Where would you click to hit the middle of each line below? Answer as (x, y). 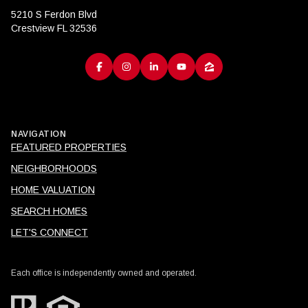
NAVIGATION (38, 134)
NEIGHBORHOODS (54, 169)
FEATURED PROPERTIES (69, 147)
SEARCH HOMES (49, 211)
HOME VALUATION (53, 190)
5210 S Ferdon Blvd (54, 14)
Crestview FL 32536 (54, 28)
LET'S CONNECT (49, 233)
